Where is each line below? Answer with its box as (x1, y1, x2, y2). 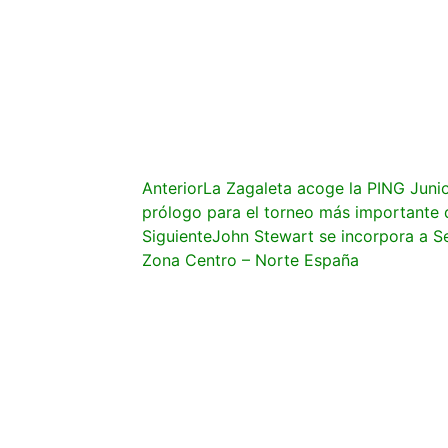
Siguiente (142, 226, 212, 246)
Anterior (142, 178, 203, 198)
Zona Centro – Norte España (142, 250, 359, 270)
